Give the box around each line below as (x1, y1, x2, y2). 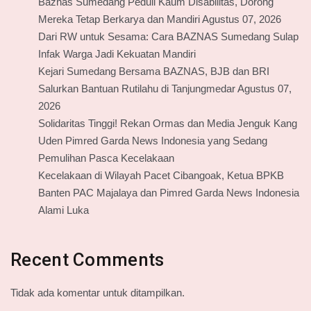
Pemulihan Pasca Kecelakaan (38, 152, 174, 165)
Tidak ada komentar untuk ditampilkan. (10, 287, 185, 299)
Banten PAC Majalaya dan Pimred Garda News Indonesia (38, 187, 299, 199)
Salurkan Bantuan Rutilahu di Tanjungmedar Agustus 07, (38, 83, 292, 95)
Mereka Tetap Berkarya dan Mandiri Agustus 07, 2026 (38, 13, 281, 26)
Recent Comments (10, 249, 165, 271)
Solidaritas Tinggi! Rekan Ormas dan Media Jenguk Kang (38, 117, 297, 130)
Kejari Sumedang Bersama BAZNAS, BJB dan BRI (38, 65, 269, 78)
